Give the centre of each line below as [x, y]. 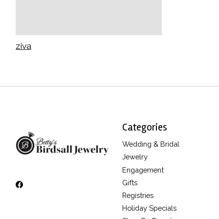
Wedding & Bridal [151, 144]
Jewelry [135, 157]
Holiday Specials [149, 208]
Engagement [143, 170]
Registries [138, 195]
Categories [144, 127]
